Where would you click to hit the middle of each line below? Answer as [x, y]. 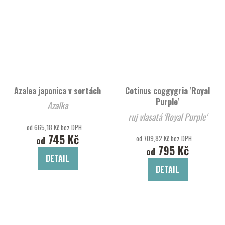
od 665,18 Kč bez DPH [54, 127]
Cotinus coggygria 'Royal [167, 91]
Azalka [58, 105]
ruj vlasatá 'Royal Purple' [185, 116]
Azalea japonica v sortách [58, 91]
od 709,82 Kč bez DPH [164, 138]
